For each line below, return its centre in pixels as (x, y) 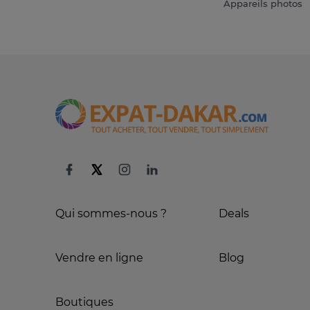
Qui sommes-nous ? (111, 213)
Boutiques (84, 302)
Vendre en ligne (99, 258)
